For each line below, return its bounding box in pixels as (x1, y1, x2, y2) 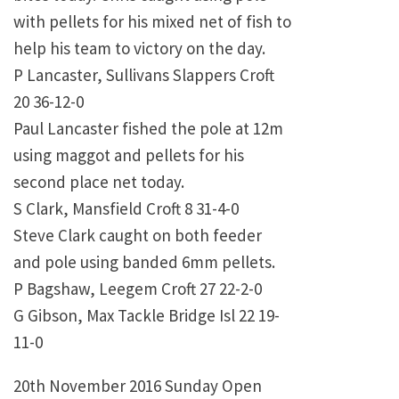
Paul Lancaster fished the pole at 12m (13, 118, 283, 140)
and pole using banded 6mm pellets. (13, 251, 275, 273)
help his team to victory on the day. (13, 37, 265, 60)
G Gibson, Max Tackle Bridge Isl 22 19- (13, 305, 280, 327)
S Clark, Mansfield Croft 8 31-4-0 (13, 198, 239, 220)
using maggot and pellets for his (13, 144, 244, 167)
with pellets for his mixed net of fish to (13, 11, 291, 33)
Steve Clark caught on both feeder (13, 224, 262, 247)
